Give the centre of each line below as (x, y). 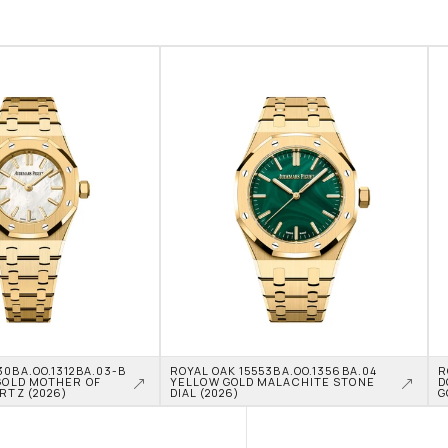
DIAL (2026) (205, 392)
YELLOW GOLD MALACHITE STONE (272, 381)
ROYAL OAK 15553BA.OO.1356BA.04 (274, 370)
